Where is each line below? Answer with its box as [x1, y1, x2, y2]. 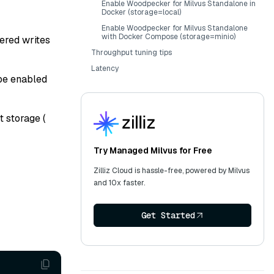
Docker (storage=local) [102, 7, 181, 17]
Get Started [141, 210, 195, 221]
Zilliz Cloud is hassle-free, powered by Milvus [94, 166, 250, 176]
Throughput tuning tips [91, 48, 172, 57]
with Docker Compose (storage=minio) [102, 32, 235, 42]
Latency [91, 64, 119, 73]
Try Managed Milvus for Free [94, 145, 212, 156]
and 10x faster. [94, 178, 145, 188]
